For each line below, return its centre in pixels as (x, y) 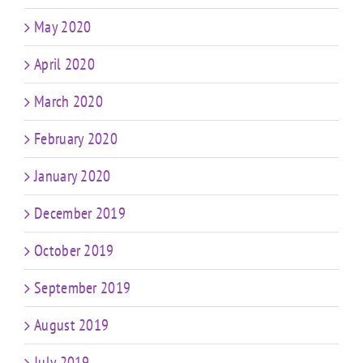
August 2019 (72, 325)
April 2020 (64, 64)
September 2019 (83, 287)
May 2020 (63, 26)
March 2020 (68, 101)
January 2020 (73, 175)
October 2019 (74, 250)
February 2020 (76, 138)
